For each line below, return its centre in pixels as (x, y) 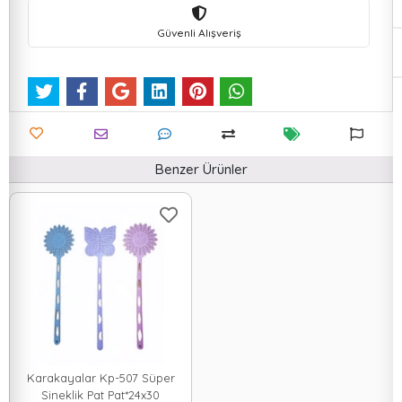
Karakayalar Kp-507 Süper (100, 378)
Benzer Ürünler (201, 170)
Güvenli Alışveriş (199, 32)
